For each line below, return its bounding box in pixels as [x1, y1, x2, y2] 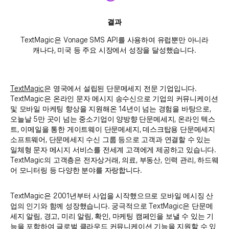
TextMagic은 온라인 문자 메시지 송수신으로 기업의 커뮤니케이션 [10, 94, 218, 103]
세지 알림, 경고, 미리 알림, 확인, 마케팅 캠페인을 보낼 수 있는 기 [10, 212, 214, 220]
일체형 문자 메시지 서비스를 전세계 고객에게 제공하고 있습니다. [10, 145, 216, 154]
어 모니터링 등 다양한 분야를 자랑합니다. [10, 166, 142, 174]
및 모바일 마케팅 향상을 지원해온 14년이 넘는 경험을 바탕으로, [10, 104, 211, 113]
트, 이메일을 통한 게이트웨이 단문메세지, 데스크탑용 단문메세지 [10, 125, 215, 133]
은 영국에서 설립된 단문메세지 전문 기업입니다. [44, 84, 197, 93]
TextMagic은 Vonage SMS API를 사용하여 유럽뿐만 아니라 [20, 35, 209, 44]
